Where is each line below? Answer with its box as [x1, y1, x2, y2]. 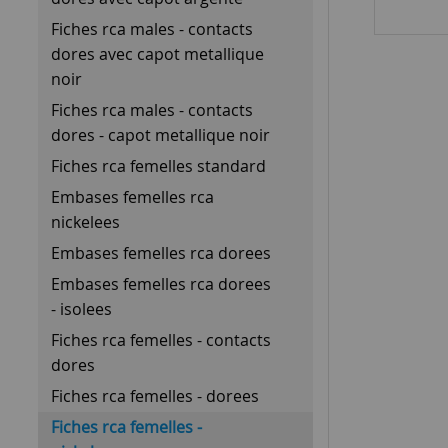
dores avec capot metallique [51, 42, 264, 65]
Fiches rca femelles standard [51, 154, 266, 177]
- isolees [51, 297, 112, 320]
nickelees [51, 210, 120, 233]
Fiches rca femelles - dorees [51, 384, 259, 407]
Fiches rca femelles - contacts [51, 328, 271, 351]
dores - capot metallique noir [51, 123, 270, 146]
